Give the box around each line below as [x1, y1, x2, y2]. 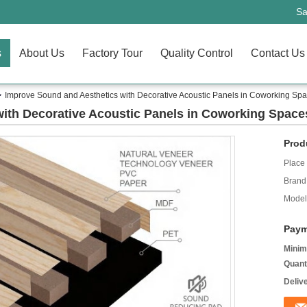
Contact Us [251, 47, 306, 59]
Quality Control [160, 47, 234, 59]
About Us [19, 47, 65, 59]
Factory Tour [82, 47, 143, 59]
